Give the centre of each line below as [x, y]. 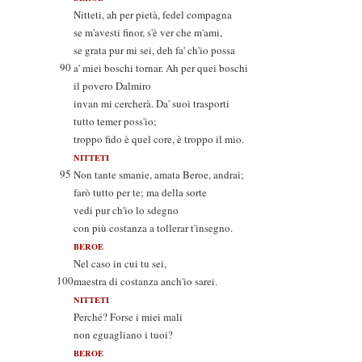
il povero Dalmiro [112, 86]
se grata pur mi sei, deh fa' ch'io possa [154, 50]
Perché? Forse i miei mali [128, 317]
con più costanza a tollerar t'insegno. [153, 228]
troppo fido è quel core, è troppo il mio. [159, 139]
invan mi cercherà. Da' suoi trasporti [152, 103]
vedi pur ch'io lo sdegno [126, 210]
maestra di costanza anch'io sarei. [145, 281]
